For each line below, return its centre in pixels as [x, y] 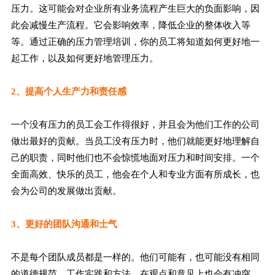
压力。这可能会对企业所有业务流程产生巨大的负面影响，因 [135, 9]
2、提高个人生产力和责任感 [68, 91]
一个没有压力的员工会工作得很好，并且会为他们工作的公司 [135, 125]
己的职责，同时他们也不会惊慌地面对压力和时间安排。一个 [135, 158]
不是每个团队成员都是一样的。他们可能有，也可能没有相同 [135, 257]
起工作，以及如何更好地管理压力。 [84, 58]
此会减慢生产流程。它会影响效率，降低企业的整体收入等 [130, 25]
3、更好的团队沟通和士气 [64, 224]
